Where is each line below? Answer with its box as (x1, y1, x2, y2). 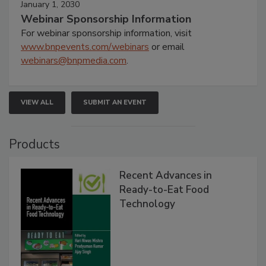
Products (9, 135, 60, 153)
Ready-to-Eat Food (119, 182, 210, 197)
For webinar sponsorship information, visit (21, 26, 192, 40)
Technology (119, 197, 176, 211)
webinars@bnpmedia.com (21, 53, 126, 67)
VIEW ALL (21, 97, 53, 107)
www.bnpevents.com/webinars (21, 40, 149, 53)
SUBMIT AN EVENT (83, 97, 147, 107)
